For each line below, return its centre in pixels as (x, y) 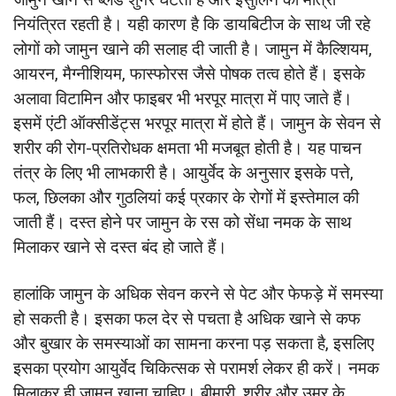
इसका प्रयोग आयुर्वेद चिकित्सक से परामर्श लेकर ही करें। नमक (196, 369)
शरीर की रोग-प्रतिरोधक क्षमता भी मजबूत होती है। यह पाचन (187, 148)
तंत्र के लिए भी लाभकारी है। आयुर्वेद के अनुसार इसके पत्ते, (183, 172)
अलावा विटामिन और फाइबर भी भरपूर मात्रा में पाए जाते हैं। (183, 98)
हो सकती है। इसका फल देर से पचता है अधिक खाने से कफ (187, 319)
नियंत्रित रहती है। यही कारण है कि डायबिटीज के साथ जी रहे (192, 24)
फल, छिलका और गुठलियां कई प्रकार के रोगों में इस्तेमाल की (186, 197)
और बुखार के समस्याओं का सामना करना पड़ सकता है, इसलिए (194, 344)
